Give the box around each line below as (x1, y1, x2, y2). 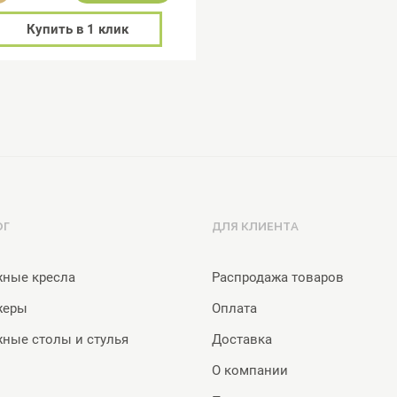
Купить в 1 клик (27, 20, 129, 37)
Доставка (212, 331, 272, 347)
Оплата (212, 300, 257, 316)
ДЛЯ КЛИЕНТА (212, 220, 299, 234)
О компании (212, 362, 288, 378)
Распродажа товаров (212, 269, 344, 285)
